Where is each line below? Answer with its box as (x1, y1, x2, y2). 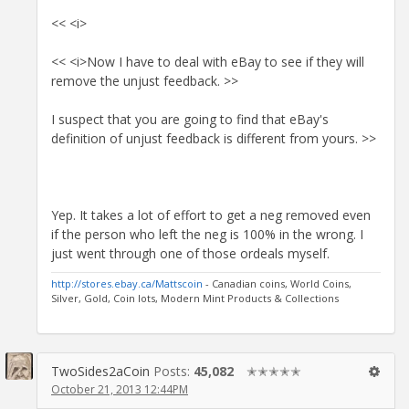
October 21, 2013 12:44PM (51, 381, 188, 397)
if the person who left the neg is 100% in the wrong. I (51, 225, 363, 243)
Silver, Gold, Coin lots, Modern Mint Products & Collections (51, 290, 339, 305)
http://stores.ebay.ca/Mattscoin (51, 276, 203, 290)
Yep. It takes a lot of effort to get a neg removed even (51, 205, 371, 224)
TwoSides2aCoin (51, 362, 150, 380)
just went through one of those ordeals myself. (51, 244, 330, 262)
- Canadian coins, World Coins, (203, 276, 351, 290)
